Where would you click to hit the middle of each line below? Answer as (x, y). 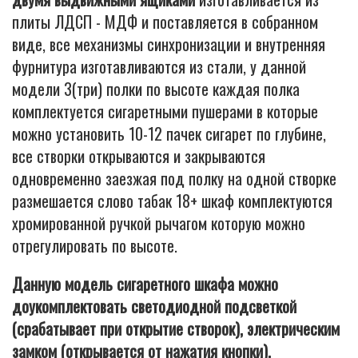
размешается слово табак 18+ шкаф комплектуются (172, 201)
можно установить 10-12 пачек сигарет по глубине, (169, 133)
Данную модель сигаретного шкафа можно (145, 284)
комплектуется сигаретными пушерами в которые (165, 111)
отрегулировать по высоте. (95, 245)
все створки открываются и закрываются (139, 156)
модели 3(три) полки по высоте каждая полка (156, 89)
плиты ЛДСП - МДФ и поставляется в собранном (165, 22)
